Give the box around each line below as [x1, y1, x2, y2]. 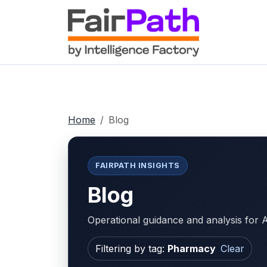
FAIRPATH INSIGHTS [95, 161, 180, 170]
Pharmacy [167, 242, 216, 254]
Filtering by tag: [95, 242, 167, 254]
